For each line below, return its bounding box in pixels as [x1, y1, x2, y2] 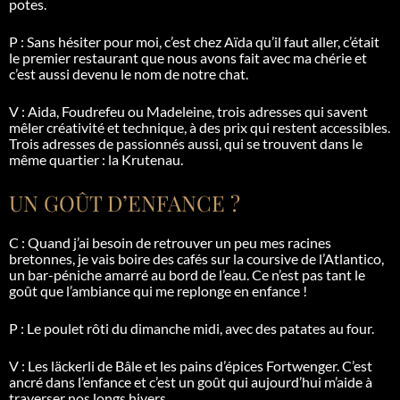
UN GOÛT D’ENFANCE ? [9, 187, 240, 217]
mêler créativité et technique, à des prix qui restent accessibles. [9, 118, 390, 136]
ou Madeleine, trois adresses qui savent [125, 102, 368, 120]
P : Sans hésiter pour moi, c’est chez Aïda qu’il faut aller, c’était [9, 32, 379, 50]
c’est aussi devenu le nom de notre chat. [9, 64, 248, 82]
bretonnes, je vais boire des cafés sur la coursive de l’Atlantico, [9, 249, 384, 267]
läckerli [51, 356, 95, 374]
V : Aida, [9, 102, 62, 120]
